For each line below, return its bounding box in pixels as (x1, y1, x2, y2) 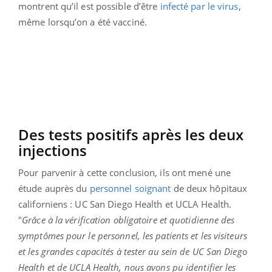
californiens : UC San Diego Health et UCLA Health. (18, 198, 232, 211)
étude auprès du (18, 182, 90, 195)
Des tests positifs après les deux (18, 124, 243, 145)
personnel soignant (89, 182, 171, 195)
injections (18, 140, 87, 161)
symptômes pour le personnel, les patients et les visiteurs (18, 229, 247, 242)
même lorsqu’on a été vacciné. (18, 16, 147, 29)
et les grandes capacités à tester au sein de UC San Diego (18, 245, 247, 258)
